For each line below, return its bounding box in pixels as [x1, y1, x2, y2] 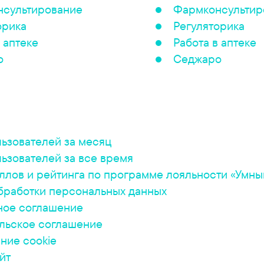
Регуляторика [173, 18, 245, 33]
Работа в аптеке [173, 35, 256, 49]
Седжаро [173, 51, 222, 66]
